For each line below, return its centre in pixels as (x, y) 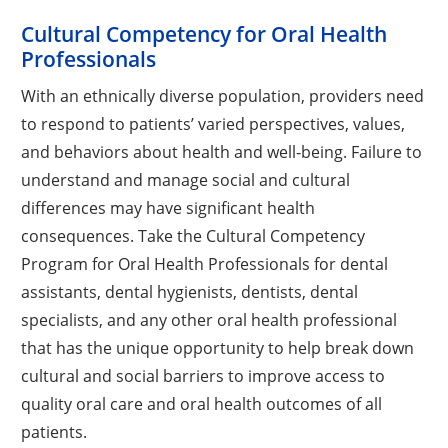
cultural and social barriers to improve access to (203, 375)
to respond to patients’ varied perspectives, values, (213, 123)
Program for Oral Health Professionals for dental (205, 263)
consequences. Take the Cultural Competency (193, 235)
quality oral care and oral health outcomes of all (202, 403)
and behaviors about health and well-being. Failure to (222, 151)
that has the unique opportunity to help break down (218, 347)
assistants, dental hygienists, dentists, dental (190, 291)
